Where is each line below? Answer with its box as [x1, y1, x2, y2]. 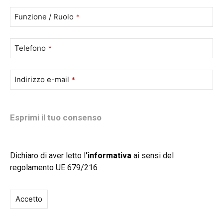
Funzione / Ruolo [14, 11, 74, 21]
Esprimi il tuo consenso [10, 112, 102, 122]
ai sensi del [131, 150, 174, 160]
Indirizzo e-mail [14, 74, 69, 84]
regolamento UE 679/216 [10, 162, 98, 172]
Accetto [15, 194, 42, 204]
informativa [88, 150, 131, 160]
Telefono [14, 43, 46, 53]
